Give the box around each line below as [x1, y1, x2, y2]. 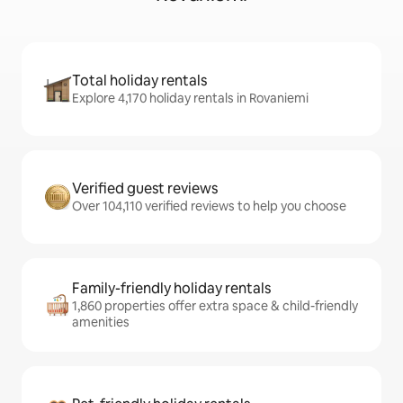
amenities [72, 314, 130, 331]
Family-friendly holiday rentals [72, 279, 271, 299]
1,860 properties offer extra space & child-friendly [72, 298, 358, 315]
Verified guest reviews [72, 179, 218, 199]
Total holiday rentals [72, 71, 207, 91]
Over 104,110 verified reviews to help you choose [72, 198, 346, 215]
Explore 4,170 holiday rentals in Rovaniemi [72, 90, 309, 107]
